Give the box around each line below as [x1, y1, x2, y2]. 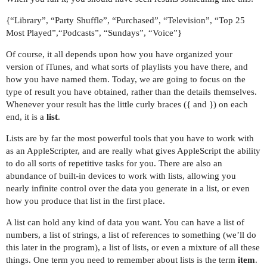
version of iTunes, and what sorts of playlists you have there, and [6, 61, 248, 72]
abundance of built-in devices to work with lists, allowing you [6, 170, 236, 181]
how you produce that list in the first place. [6, 195, 165, 206]
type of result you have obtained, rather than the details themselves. [6, 86, 257, 97]
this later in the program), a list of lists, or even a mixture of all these [6, 242, 260, 252]
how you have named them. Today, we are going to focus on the [6, 74, 246, 84]
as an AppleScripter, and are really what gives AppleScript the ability [6, 145, 260, 156]
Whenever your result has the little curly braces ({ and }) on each [6, 99, 248, 109]
